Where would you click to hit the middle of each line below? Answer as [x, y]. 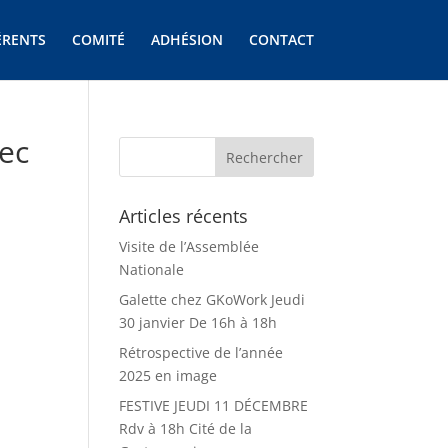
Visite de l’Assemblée [189, 246]
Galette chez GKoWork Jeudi [212, 299]
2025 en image [168, 375]
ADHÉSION [186, 39]
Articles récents [184, 216]
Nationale [152, 269]
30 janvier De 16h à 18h [198, 322]
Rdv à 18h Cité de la [186, 428]
